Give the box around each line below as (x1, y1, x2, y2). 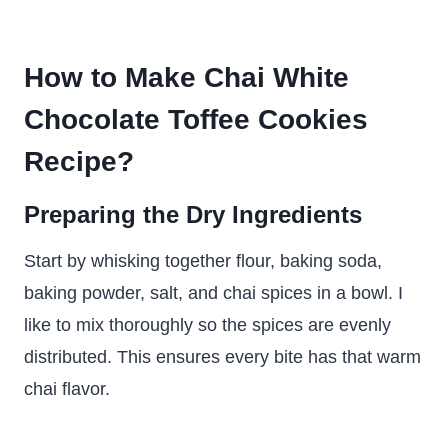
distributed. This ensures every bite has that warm (24, 347, 421, 367)
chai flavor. (24, 379, 110, 399)
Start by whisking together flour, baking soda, (24, 251, 382, 271)
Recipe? (24, 146, 134, 177)
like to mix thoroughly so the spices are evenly (24, 315, 391, 335)
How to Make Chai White (24, 62, 349, 93)
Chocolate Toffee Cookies (24, 104, 368, 135)
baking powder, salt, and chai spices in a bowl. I (24, 283, 403, 303)
